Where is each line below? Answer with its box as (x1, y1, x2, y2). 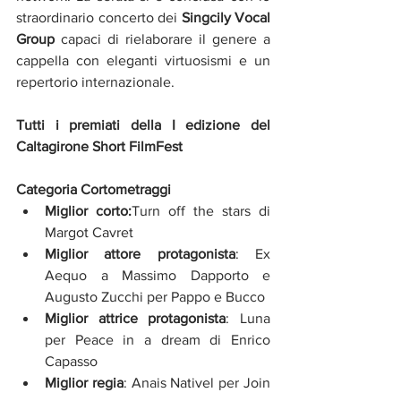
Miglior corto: (45, 203, 132, 219)
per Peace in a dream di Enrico (45, 332, 270, 348)
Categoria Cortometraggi (16, 182, 171, 198)
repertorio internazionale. (16, 74, 175, 90)
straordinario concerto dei (16, 10, 182, 26)
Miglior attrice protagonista (45, 311, 226, 327)
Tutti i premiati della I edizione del (16, 117, 270, 133)
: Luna (226, 311, 271, 327)
